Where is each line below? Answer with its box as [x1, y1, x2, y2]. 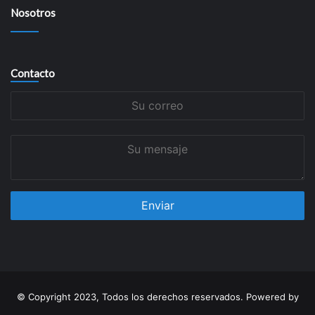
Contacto [11, 66, 55, 79]
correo [11, 107, 39, 119]
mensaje [11, 150, 47, 162]
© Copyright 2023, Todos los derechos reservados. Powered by [16, 290, 299, 302]
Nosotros [11, 6, 56, 19]
